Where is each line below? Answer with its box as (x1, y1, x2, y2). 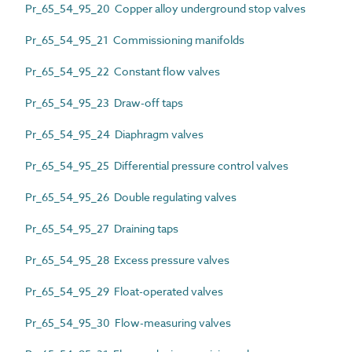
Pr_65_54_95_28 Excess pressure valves (25, 251, 229, 267)
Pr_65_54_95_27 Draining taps (25, 220, 178, 236)
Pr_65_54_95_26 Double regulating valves (25, 189, 236, 204)
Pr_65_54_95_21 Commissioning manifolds (25, 31, 244, 47)
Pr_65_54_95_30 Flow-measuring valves (25, 314, 231, 330)
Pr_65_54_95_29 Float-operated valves (25, 283, 223, 299)
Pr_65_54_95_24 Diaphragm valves (25, 126, 203, 141)
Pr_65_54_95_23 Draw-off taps (25, 94, 183, 110)
